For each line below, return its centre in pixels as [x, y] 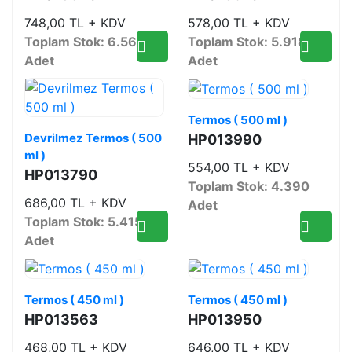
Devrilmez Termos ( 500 [93, 137]
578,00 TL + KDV [239, 22]
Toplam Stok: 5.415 [83, 221]
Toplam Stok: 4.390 [249, 186]
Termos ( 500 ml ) [238, 119]
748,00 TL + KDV [75, 22]
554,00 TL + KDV [239, 167]
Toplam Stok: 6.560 [85, 41]
